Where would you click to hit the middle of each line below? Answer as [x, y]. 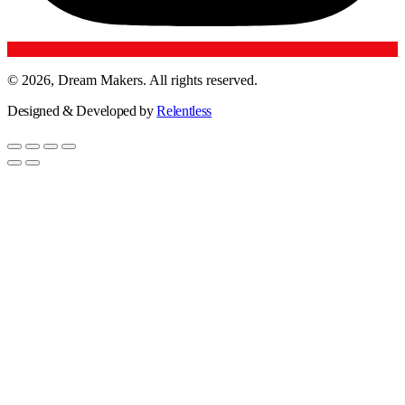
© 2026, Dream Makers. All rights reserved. [134, 80]
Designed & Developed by [82, 110]
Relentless [184, 110]
